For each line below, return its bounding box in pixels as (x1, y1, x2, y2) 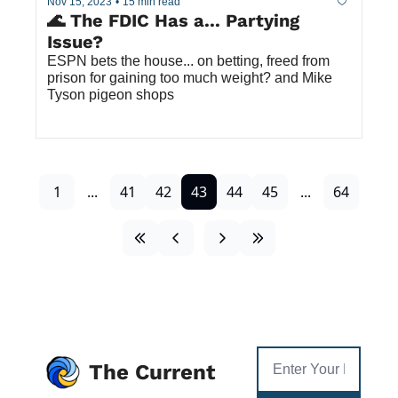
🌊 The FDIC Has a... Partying (47, 10, 299, 32)
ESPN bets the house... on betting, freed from (47, 53, 330, 69)
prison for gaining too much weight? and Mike (47, 70, 332, 86)
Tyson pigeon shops (47, 87, 174, 103)
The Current (89, 360, 215, 386)
